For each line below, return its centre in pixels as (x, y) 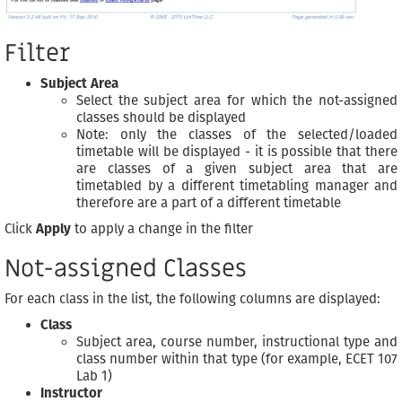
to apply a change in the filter (162, 229)
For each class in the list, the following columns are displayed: (192, 299)
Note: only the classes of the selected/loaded (237, 135)
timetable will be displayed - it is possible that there (237, 152)
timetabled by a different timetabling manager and (237, 186)
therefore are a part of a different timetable (209, 203)
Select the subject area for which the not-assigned (237, 101)
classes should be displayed (161, 118)
